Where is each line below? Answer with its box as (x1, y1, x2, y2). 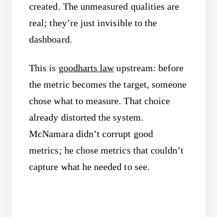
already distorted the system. (29, 112, 143, 123)
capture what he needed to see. (29, 161, 150, 172)
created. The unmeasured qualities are (29, 1, 180, 12)
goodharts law (58, 62, 114, 73)
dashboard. (29, 34, 72, 45)
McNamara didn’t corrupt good (29, 128, 153, 139)
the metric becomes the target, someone (29, 79, 187, 90)
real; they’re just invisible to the (29, 18, 157, 29)
